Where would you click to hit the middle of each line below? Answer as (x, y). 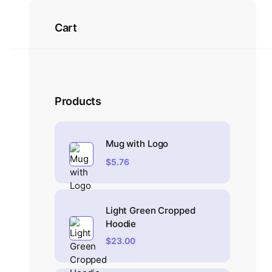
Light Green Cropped (151, 211)
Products (78, 101)
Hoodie (121, 224)
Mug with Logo (137, 144)
